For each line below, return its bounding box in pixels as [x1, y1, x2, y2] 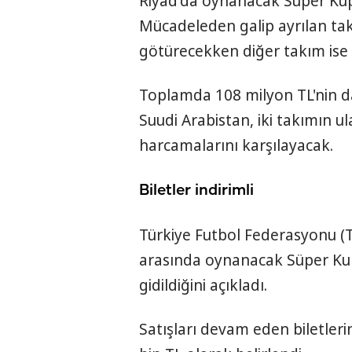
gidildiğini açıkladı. [139, 275, 267, 296]
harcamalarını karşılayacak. [139, 135, 333, 156]
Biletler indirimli [139, 182, 254, 200]
